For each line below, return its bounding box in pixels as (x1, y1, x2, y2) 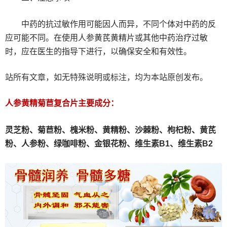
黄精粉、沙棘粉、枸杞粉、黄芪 (102, 126, 216, 135)
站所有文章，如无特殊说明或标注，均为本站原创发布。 (5, 73, 208, 82)
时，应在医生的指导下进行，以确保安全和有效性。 (5, 47, 192, 56)
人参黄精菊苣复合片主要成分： (5, 99, 119, 108)
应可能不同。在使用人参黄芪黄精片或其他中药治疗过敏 (5, 33, 208, 43)
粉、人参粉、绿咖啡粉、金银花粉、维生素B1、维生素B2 (5, 139, 213, 148)
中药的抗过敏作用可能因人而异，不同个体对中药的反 (21, 20, 216, 29)
